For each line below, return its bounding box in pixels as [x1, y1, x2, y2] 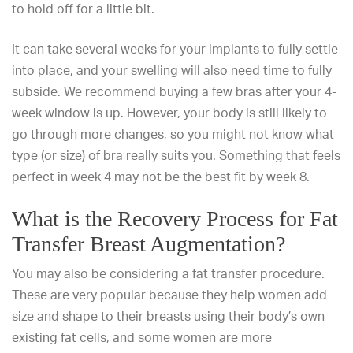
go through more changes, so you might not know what [12, 126, 334, 142]
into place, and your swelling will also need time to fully [12, 62, 332, 78]
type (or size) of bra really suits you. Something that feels [12, 147, 340, 163]
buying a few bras [159, 84, 262, 99]
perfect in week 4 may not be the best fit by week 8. [12, 169, 310, 184]
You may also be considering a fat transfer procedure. [12, 266, 325, 281]
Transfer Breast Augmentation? [12, 232, 285, 256]
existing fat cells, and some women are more [12, 329, 272, 345]
